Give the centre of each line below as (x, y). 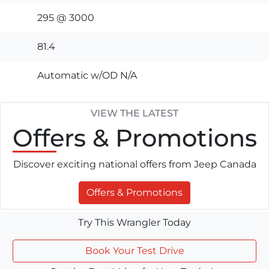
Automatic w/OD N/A (87, 75)
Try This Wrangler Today (134, 222)
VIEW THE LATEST (134, 113)
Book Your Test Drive (134, 250)
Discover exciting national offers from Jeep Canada (134, 164)
